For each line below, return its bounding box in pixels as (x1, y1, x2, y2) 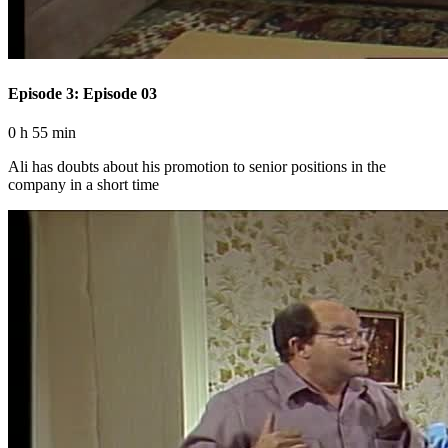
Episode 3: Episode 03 (8, 84, 157, 102)
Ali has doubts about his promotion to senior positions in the (8, 158, 386, 175)
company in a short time (8, 176, 159, 193)
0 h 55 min (8, 124, 76, 141)
